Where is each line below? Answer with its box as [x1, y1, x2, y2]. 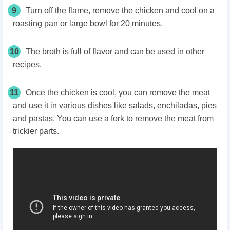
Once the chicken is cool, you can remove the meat [26, 88, 210, 97]
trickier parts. [13, 126, 59, 136]
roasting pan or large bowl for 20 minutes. [13, 18, 163, 28]
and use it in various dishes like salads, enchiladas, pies [13, 101, 217, 110]
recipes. [13, 60, 42, 69]
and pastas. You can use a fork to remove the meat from [13, 113, 214, 123]
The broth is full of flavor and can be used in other [26, 47, 204, 56]
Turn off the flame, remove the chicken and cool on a [26, 6, 215, 15]
